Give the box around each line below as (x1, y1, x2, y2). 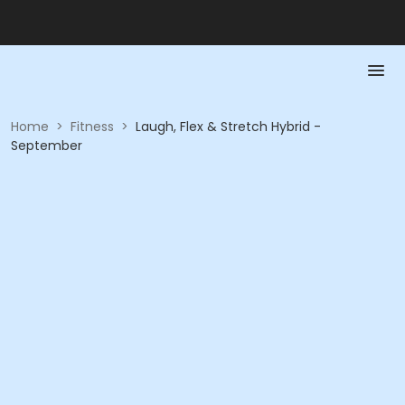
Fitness (71, 118, 114, 136)
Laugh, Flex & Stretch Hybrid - (136, 118, 321, 136)
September (11, 137, 82, 155)
